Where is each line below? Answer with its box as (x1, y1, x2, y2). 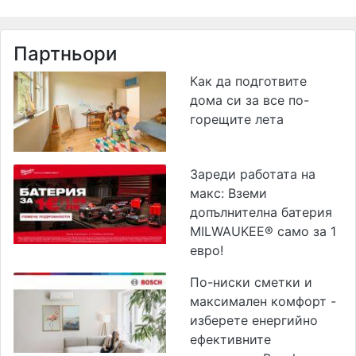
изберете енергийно (190, 311, 318, 328)
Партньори (14, 42, 117, 66)
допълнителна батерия (190, 203, 332, 220)
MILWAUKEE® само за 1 (190, 222, 336, 239)
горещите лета (190, 111, 284, 128)
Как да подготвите (190, 73, 307, 90)
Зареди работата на (190, 165, 315, 182)
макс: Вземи (190, 184, 267, 201)
